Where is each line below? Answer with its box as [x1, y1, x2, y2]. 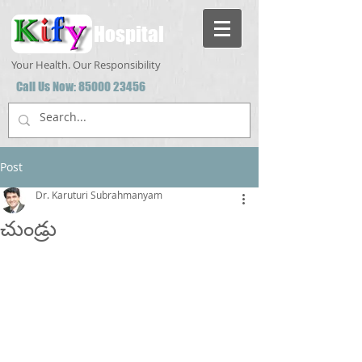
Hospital [94, 22, 164, 46]
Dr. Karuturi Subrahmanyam [36, 188, 162, 201]
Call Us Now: [16, 79, 78, 94]
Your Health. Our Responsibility [11, 57, 161, 72]
